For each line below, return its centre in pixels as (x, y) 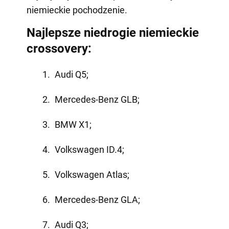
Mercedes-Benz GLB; (97, 99)
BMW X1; (73, 124)
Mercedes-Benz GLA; (97, 199)
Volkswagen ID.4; (89, 149)
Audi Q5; (71, 74)
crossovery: (59, 48)
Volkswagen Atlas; (92, 174)
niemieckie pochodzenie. (77, 10)
